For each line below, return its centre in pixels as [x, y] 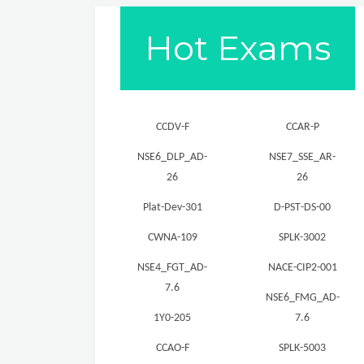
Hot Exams [237, 48]
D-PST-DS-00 [302, 207]
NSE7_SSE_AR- [302, 157]
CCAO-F [172, 348]
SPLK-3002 [302, 237]
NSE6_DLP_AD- [172, 157]
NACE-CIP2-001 [302, 267]
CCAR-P [302, 127]
